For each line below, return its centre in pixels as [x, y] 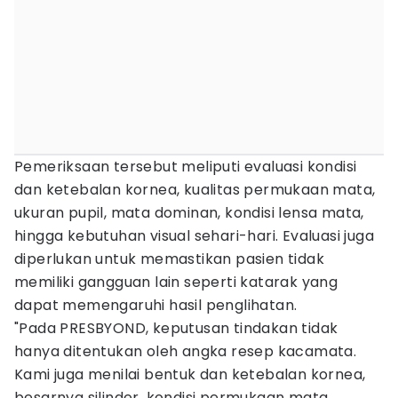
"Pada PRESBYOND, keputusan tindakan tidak [176, 328]
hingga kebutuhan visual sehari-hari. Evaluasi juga [194, 236]
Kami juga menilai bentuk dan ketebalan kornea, [190, 374]
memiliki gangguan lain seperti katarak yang [176, 282]
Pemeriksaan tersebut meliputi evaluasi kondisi [186, 167]
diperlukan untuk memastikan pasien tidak [169, 259]
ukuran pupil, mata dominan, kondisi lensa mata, [189, 213]
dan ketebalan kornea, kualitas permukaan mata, [195, 190]
